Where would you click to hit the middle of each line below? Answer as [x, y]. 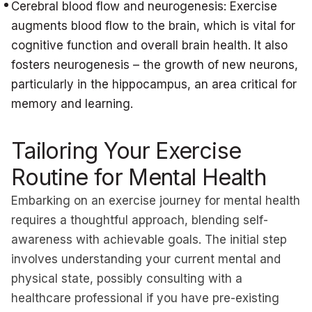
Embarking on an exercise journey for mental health [156, 201]
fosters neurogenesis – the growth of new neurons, [155, 65]
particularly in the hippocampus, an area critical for [154, 84]
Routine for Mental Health [139, 177]
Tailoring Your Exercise [126, 151]
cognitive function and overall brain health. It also [149, 45]
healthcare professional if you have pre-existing [145, 298]
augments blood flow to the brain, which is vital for [153, 26]
